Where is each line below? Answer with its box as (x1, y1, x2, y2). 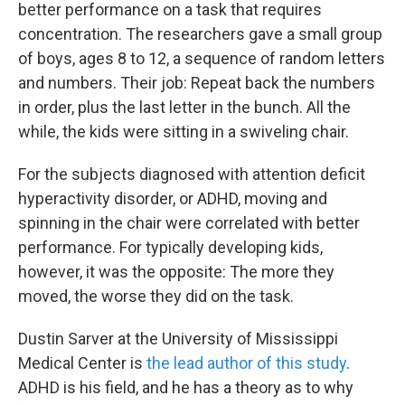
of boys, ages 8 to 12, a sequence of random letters (18, 49, 385, 68)
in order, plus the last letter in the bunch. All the (18, 98, 351, 117)
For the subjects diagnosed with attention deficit (18, 165, 365, 184)
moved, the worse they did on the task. (18, 287, 294, 306)
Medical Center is (18, 353, 146, 372)
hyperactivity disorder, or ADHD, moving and (18, 189, 327, 208)
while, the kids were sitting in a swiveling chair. (18, 122, 349, 141)
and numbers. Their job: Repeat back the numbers (18, 73, 375, 92)
